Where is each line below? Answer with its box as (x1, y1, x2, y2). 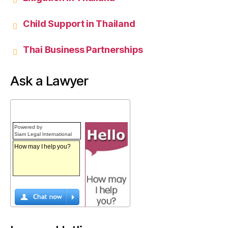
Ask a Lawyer (10, 73, 89, 89)
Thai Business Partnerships (23, 44, 143, 55)
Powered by (14, 124, 42, 130)
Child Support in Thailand (23, 18, 135, 30)
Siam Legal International (14, 131, 72, 137)
